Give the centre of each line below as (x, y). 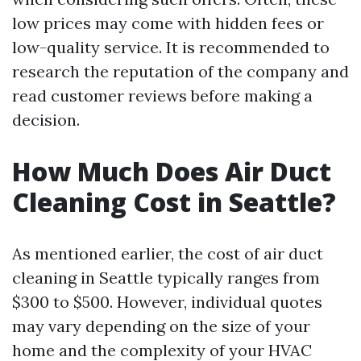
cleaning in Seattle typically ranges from (166, 278)
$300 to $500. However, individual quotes (167, 302)
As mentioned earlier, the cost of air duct (168, 253)
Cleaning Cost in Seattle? (174, 202)
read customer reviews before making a (162, 95)
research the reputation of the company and (180, 71)
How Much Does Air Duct (172, 171)
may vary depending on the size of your (161, 326)
